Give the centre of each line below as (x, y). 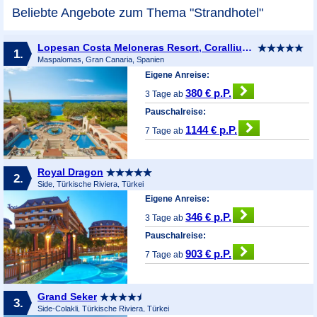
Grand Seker (67, 296)
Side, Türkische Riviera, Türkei (90, 184)
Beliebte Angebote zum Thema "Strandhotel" (138, 12)
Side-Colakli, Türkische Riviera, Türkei (103, 308)
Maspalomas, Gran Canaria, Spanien (100, 59)
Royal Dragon (70, 172)
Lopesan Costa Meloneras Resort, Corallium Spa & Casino (247, 47)
